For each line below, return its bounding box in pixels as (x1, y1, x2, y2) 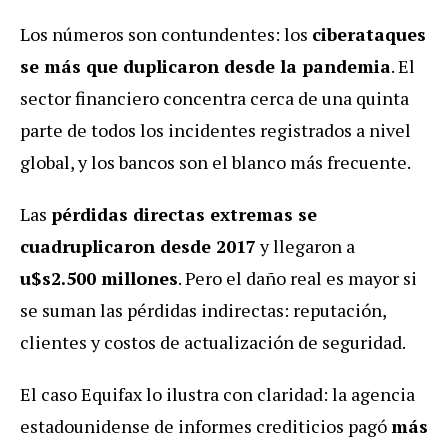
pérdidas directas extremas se (51, 201, 317, 226)
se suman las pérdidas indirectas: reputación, (20, 297, 386, 322)
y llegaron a (256, 233, 355, 258)
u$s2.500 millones (20, 265, 178, 290)
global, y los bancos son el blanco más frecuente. (20, 149, 411, 174)
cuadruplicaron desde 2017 (20, 233, 256, 258)
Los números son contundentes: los (20, 21, 312, 46)
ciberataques (312, 21, 426, 46)
